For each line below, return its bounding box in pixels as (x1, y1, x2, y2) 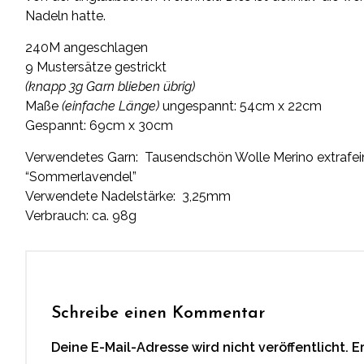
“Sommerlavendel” (25, 168, 137, 184)
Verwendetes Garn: (25, 149, 145, 165)
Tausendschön (145, 149, 233, 165)
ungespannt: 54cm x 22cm (159, 97, 323, 114)
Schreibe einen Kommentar (51, 304, 266, 322)
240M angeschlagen (25, 39, 149, 55)
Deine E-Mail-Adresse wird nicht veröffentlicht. (51, 339, 349, 355)
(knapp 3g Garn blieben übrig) (25, 78, 196, 94)
